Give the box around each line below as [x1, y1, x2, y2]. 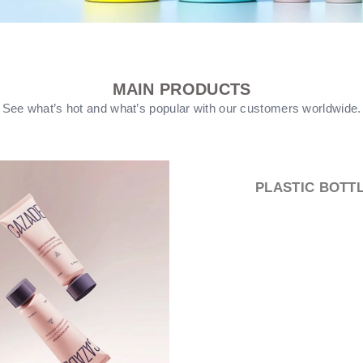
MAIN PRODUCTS [112, 80, 251, 98]
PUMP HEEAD [268, 180, 361, 195]
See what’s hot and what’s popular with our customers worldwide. [2, 101, 361, 115]
